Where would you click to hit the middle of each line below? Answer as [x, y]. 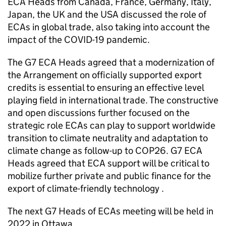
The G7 [23, 62]
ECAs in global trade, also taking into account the [109, 27]
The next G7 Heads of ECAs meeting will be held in [110, 211]
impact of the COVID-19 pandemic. [79, 40]
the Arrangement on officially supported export [105, 75]
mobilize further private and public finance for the [109, 176]
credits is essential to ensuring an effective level [106, 88]
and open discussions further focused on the [99, 113]
